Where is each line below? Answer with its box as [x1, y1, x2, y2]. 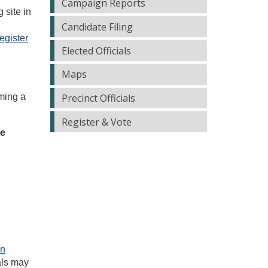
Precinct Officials [62, 92, 136, 105]
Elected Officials [62, 44, 132, 57]
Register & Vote [62, 115, 132, 129]
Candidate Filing [62, 20, 133, 33]
